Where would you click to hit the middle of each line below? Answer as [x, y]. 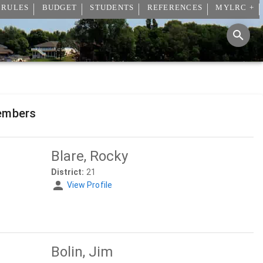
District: [68, 172]
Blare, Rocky [89, 156]
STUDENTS [112, 8]
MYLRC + [235, 8]
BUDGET [59, 8]
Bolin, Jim [82, 252]
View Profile [89, 185]
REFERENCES [175, 8]
